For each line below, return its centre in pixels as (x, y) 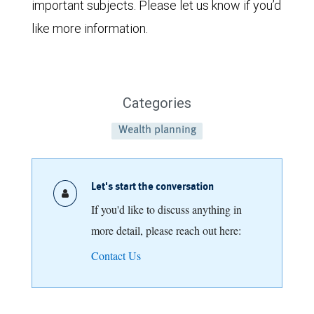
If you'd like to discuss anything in (166, 210)
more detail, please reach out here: (166, 231)
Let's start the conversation (152, 188)
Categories (157, 103)
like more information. (91, 29)
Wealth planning (157, 131)
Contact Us (116, 256)
